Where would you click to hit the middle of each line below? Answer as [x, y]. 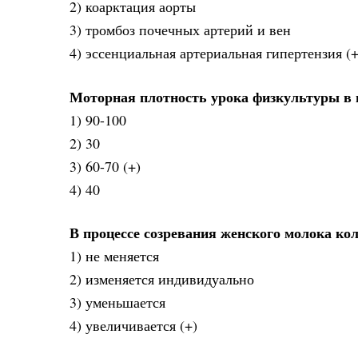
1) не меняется [114, 255]
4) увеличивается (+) [133, 325]
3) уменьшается [117, 302]
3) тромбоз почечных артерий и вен [180, 30]
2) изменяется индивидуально [162, 278]
